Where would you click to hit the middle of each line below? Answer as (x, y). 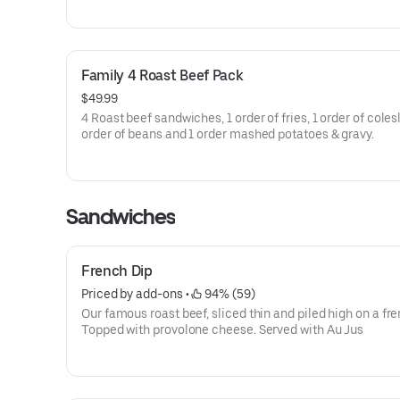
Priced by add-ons (132, 294)
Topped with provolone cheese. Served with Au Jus (223, 329)
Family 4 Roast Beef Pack (162, 75)
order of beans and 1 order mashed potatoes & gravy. (228, 134)
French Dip (117, 271)
